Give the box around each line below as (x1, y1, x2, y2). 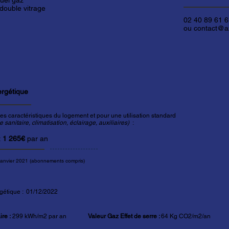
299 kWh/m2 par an (11, 213, 88, 220)
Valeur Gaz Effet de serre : (88, 213, 161, 220)
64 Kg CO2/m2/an (161, 213, 211, 220)
